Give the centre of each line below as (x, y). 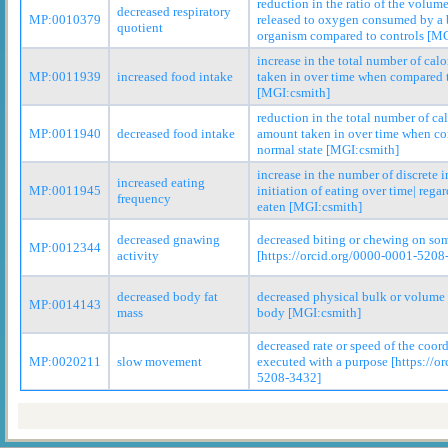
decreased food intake (176, 133)
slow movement (159, 361)
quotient (140, 27)
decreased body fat (167, 296)
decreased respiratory (174, 11)
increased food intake (175, 76)
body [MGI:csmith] (309, 312)
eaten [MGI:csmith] (309, 206)
